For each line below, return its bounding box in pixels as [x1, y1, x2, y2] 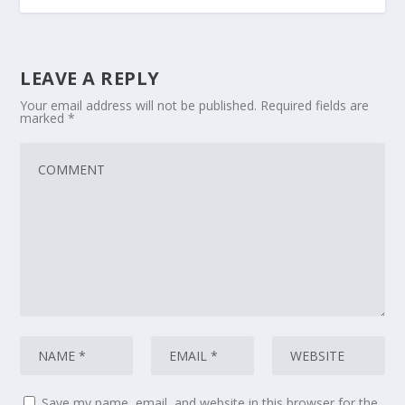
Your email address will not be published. [20, 96, 258, 114]
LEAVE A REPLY [20, 65, 160, 90]
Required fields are [260, 96, 370, 114]
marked [20, 108, 69, 127]
